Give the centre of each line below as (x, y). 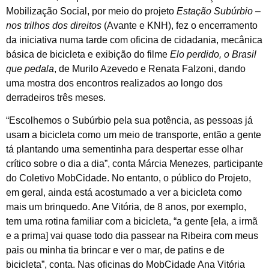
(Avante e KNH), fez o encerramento (181, 25)
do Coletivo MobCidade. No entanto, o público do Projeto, (128, 178)
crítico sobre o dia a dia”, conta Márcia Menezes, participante (134, 164)
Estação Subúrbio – (219, 11)
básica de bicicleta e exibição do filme (88, 54)
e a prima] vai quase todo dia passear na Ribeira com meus (132, 236)
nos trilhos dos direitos (55, 25)
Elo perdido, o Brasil (213, 54)
